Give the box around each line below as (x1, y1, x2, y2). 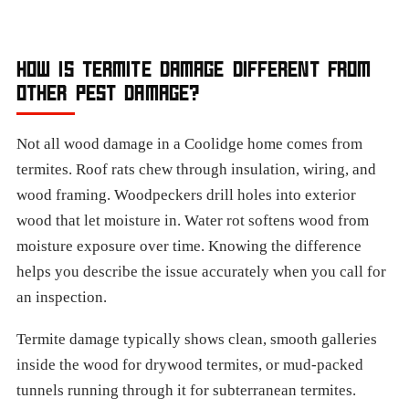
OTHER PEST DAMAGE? (16, 81, 200, 103)
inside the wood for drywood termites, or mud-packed (16, 356, 363, 373)
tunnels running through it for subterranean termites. (16, 382, 356, 399)
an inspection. (16, 288, 107, 306)
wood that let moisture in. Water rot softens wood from (16, 212, 369, 229)
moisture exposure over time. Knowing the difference (16, 237, 362, 255)
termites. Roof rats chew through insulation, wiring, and (16, 161, 376, 178)
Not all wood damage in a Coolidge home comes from (16, 135, 362, 152)
